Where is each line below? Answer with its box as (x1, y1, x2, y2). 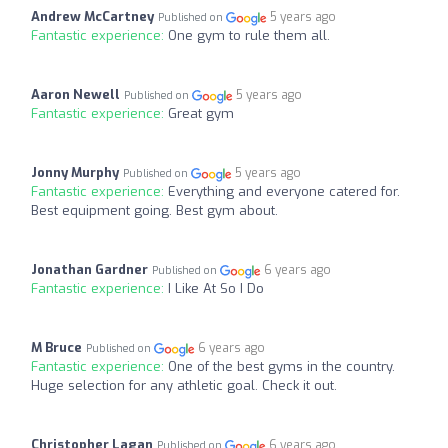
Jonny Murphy (31, 164, 119, 182)
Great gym (168, 105, 234, 123)
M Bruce (31, 339, 82, 357)
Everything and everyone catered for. (168, 183, 400, 201)
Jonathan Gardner (31, 261, 148, 279)
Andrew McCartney (31, 8, 154, 26)
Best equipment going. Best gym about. (31, 202, 278, 220)
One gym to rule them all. (168, 27, 330, 45)
